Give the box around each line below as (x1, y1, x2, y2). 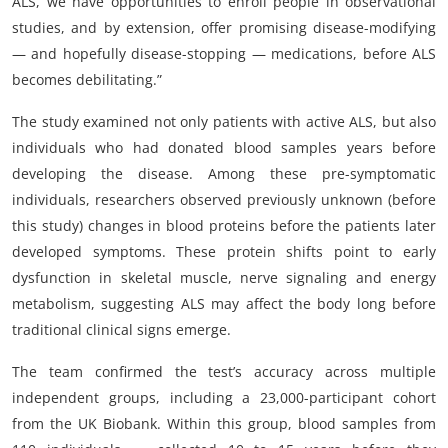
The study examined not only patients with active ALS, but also (12, 112, 436, 132)
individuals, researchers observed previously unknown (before (12, 190, 436, 210)
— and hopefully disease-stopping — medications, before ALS (12, 44, 436, 64)
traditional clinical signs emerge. (12, 320, 231, 340)
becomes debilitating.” (12, 70, 162, 90)
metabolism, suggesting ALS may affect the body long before (12, 294, 436, 314)
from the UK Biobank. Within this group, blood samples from (12, 414, 436, 434)
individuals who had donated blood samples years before (12, 138, 436, 158)
